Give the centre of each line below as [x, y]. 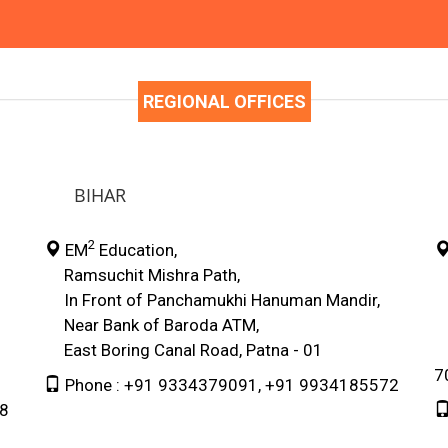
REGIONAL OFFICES [224, 101]
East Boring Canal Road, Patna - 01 [183, 349]
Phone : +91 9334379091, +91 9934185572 [230, 384]
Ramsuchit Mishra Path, [142, 274]
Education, [136, 249]
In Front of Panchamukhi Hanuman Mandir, [212, 299]
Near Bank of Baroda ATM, [151, 324]
